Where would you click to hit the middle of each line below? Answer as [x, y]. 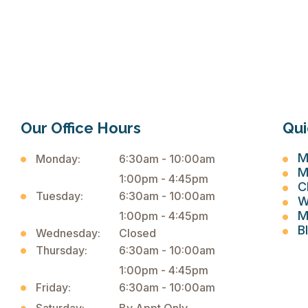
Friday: [53, 287]
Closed [137, 233]
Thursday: [61, 250]
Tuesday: [59, 196]
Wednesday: [68, 233]
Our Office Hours [80, 128]
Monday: [58, 159]
